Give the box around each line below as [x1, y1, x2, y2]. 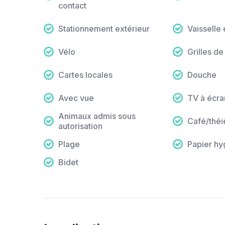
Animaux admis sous [58, 111, 136, 122]
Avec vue [58, 93, 94, 103]
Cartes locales [58, 70, 113, 80]
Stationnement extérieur [58, 24, 150, 34]
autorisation [58, 121, 102, 132]
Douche [187, 70, 216, 80]
